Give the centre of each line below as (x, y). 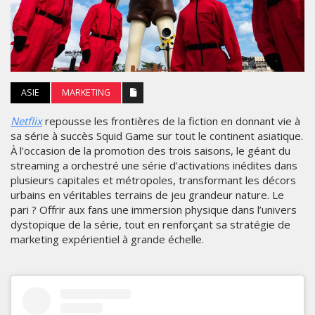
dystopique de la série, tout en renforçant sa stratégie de (150, 224)
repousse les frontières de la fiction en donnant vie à (171, 121)
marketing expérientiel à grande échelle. (107, 239)
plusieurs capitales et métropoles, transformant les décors (153, 180)
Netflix (26, 121)
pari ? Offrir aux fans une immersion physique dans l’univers (154, 209)
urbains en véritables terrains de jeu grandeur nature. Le (147, 194)
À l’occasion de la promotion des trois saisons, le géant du (150, 150)
